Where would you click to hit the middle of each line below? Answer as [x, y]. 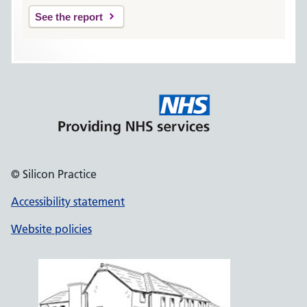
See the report [69, 17]
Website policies [51, 229]
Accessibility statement [68, 201]
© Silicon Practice [54, 174]
